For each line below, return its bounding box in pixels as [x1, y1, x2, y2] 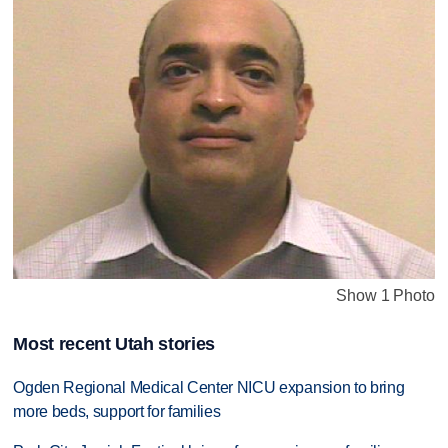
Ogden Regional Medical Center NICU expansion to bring [13, 378, 405, 396]
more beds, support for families [13, 402, 221, 420]
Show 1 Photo [336, 287, 435, 305]
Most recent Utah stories [13, 333, 215, 354]
